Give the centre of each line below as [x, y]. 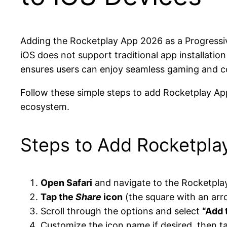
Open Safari [66, 182]
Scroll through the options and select [121, 211]
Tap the [58, 197]
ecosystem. [45, 106]
